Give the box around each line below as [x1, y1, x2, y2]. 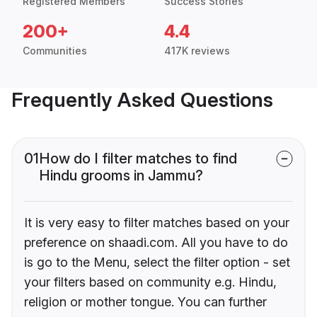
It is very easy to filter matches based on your [24, 215, 289, 231]
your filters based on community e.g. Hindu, [24, 275, 277, 290]
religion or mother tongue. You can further [24, 294, 267, 310]
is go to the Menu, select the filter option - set [24, 255, 290, 270]
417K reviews [164, 45, 230, 57]
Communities [23, 45, 87, 57]
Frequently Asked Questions [11, 88, 273, 113]
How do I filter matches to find [39, 150, 237, 168]
